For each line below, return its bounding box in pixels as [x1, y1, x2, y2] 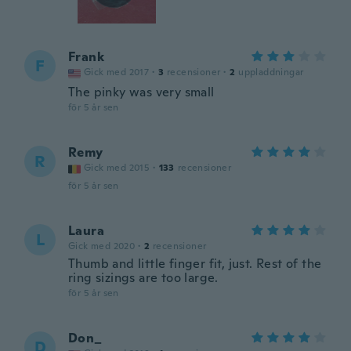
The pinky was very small [68, 84, 215, 100]
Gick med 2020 [68, 240, 136, 252]
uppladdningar [238, 66, 304, 78]
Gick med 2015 [84, 161, 150, 174]
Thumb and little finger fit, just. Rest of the [68, 255, 322, 272]
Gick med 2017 [84, 66, 150, 78]
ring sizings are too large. [68, 270, 219, 286]
